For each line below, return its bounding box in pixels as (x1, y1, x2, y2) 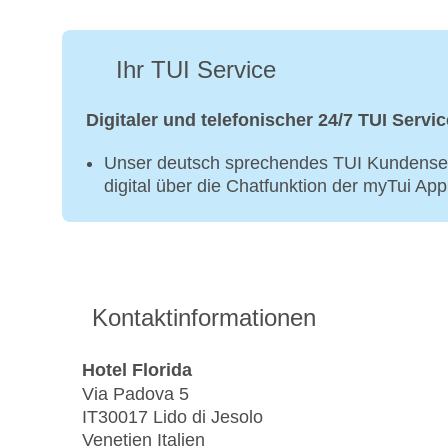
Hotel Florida (82, 359, 192, 380)
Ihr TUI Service (116, 56, 276, 84)
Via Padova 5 (82, 384, 189, 405)
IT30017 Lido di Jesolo (82, 407, 263, 428)
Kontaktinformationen (92, 304, 316, 332)
